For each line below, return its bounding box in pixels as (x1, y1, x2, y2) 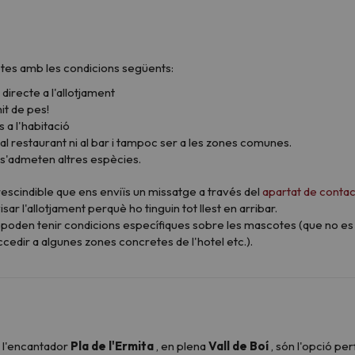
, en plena (154, 338, 208, 353)
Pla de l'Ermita (71, 338, 154, 353)
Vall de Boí (208, 338, 269, 353)
